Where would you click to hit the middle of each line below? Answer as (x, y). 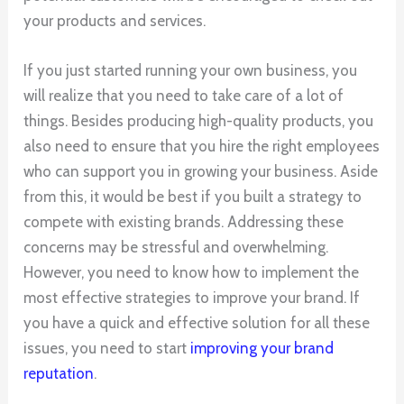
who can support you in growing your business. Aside (201, 172)
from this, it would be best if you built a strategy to (193, 197)
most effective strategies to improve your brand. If (192, 298)
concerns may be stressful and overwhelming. (176, 248)
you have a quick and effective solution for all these (197, 323)
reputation (59, 374)
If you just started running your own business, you (191, 71)
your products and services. (115, 21)
